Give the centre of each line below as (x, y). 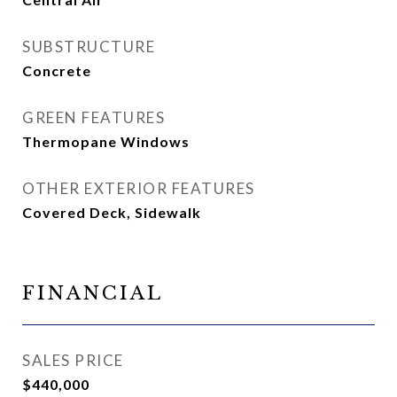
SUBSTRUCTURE (89, 47)
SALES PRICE (73, 360)
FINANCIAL (93, 293)
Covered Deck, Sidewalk (112, 212)
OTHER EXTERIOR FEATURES (139, 188)
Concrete (57, 70)
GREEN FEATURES (93, 117)
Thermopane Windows (106, 141)
